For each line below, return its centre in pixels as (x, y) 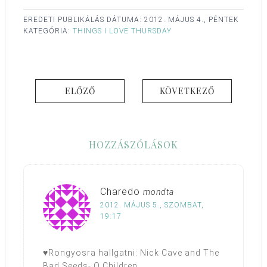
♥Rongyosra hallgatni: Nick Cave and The (131, 253)
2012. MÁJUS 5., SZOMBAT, (152, 205)
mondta (159, 192)
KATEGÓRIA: (48, 31)
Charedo (120, 192)
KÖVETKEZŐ (187, 91)
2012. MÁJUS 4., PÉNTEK (192, 20)
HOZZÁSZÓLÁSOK (133, 145)
